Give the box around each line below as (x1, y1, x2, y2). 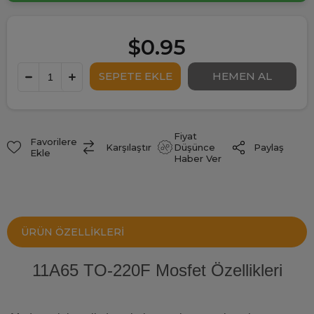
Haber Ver (173, 153, 221, 165)
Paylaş (253, 142, 284, 153)
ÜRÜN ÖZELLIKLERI (21, 226, 124, 239)
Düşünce (173, 142, 215, 153)
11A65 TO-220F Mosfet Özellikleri (32, 261, 282, 280)
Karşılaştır (106, 142, 151, 153)
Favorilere (29, 136, 77, 148)
